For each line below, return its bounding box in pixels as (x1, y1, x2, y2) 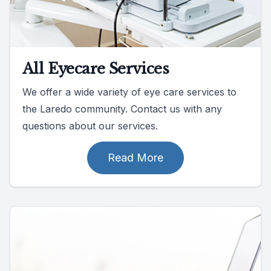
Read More (108, 151, 163, 164)
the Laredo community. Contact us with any (22, 102, 222, 115)
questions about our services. (22, 119, 158, 132)
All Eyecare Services (22, 59, 169, 77)
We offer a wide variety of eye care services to (22, 85, 237, 98)
